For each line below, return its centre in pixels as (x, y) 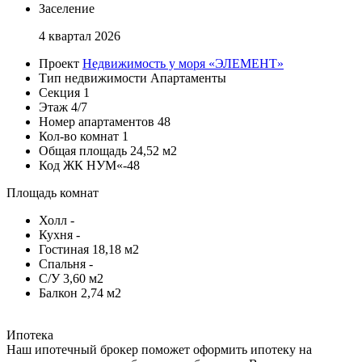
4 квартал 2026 (80, 36)
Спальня (62, 263)
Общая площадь (83, 150)
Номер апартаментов (97, 121)
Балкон (58, 293)
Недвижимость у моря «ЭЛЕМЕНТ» (183, 63)
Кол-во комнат (79, 136)
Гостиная (64, 249)
